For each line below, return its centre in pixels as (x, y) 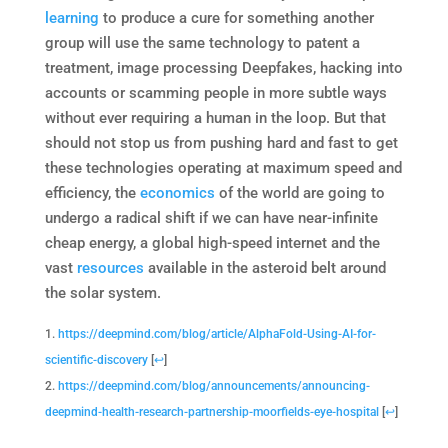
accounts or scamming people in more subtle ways (215, 92)
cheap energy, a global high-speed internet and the (212, 242)
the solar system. (102, 292)
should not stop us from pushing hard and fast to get (221, 142)
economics (177, 192)
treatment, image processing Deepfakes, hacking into (223, 67)
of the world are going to (299, 192)
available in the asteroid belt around (264, 267)
